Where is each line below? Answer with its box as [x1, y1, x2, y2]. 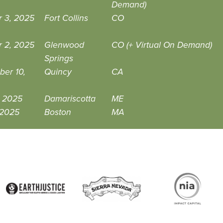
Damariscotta [44, 94, 96, 105]
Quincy [44, 67, 72, 78]
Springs [44, 53, 73, 64]
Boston [44, 107, 71, 118]
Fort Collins [44, 13, 88, 24]
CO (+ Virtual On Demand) [111, 40, 212, 51]
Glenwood [44, 40, 84, 51]
